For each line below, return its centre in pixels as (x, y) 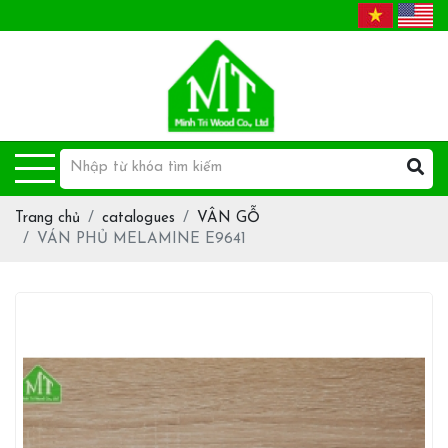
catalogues (138, 218)
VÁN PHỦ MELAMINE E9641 (141, 239)
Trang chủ (47, 218)
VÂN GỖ (228, 218)
